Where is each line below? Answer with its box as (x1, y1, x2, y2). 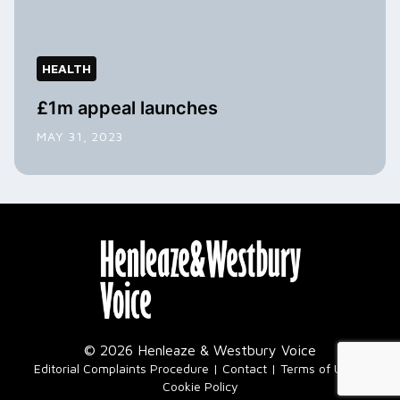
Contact (222, 360, 267, 376)
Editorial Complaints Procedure (34, 360, 209, 376)
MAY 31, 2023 (37, 129, 123, 145)
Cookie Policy (162, 378, 238, 394)
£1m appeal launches (37, 97, 218, 120)
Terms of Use (280, 360, 355, 376)
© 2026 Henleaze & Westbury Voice (84, 341, 316, 358)
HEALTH (42, 61, 91, 77)
